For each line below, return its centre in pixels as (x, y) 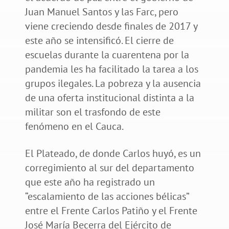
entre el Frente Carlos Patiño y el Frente (111, 210)
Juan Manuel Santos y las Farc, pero (101, 12)
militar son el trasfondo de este (93, 112)
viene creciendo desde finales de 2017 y (111, 26)
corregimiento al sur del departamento (109, 167)
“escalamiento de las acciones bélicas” (107, 196)
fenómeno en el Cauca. (74, 126)
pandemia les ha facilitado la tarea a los (111, 69)
